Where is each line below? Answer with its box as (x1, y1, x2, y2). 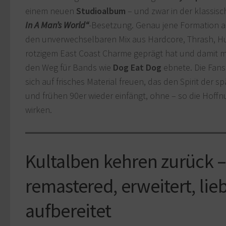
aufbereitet (25, 198, 111, 223)
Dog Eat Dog (113, 62, 161, 74)
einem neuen (25, 5, 76, 17)
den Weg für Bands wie (25, 62, 113, 74)
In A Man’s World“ (25, 19, 89, 31)
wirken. (25, 104, 52, 116)
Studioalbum (76, 5, 126, 17)
